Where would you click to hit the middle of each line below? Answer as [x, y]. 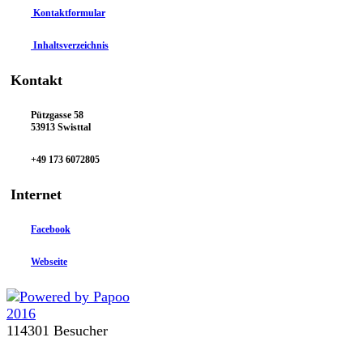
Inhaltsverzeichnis [70, 45]
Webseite [49, 261]
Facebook [51, 229]
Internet [34, 194]
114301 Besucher [57, 330]
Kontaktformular [68, 13]
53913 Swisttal [61, 127]
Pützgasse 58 [57, 115]
